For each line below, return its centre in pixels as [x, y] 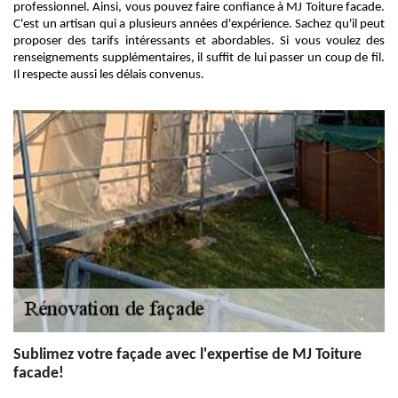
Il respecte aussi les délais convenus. [109, 75]
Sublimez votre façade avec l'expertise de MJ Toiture [187, 355]
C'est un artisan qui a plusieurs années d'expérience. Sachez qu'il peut [199, 24]
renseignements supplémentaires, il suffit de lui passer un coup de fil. [199, 58]
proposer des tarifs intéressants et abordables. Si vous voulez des [199, 41]
